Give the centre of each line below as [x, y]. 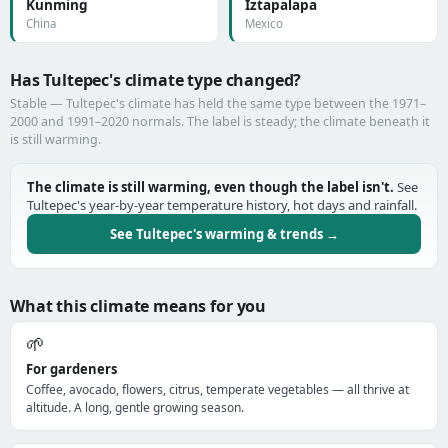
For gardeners [71, 369]
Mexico [264, 23]
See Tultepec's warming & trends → [224, 234]
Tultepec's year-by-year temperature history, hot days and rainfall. [222, 205]
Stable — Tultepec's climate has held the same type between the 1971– [218, 103]
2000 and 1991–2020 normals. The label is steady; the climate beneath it [220, 121]
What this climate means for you [138, 306]
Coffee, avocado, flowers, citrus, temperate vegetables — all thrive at [217, 389]
